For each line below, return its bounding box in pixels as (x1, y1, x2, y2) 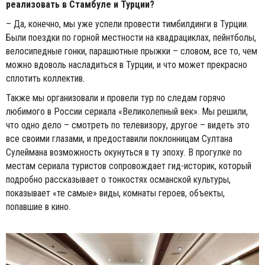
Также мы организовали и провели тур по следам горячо (6, 92, 225, 104)
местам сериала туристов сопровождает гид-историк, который (6, 160, 251, 172)
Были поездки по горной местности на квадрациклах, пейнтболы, (6, 31, 256, 43)
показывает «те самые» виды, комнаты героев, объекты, (6, 187, 225, 199)
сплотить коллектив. (6, 72, 85, 84)
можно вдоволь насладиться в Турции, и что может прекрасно (6, 59, 247, 70)
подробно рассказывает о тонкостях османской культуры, (6, 173, 231, 185)
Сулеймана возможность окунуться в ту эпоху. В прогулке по (6, 146, 242, 158)
